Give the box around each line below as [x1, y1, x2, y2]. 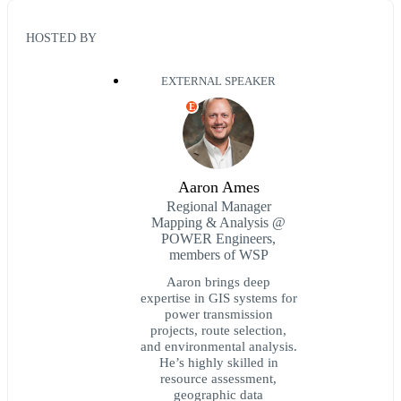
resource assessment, [160, 371, 277, 387]
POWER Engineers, [161, 231, 276, 247]
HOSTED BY [26, 30, 97, 46]
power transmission [164, 306, 273, 322]
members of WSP [168, 247, 269, 263]
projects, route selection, [150, 322, 286, 338]
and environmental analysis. [140, 338, 297, 354]
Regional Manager [166, 199, 271, 215]
